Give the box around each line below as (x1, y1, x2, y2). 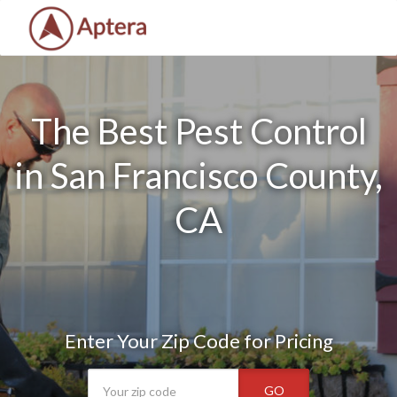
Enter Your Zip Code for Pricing (64, 329, 333, 353)
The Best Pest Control (30, 110, 367, 152)
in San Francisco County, (14, 154, 383, 197)
